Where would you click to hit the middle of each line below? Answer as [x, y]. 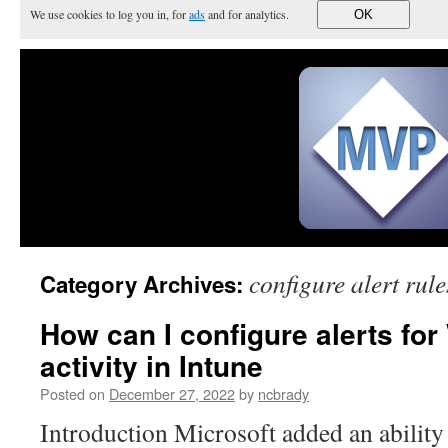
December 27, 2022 [172, 393]
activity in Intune [151, 365]
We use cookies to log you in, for [109, 14]
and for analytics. [251, 14]
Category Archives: [144, 284]
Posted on [72, 393]
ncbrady [283, 393]
